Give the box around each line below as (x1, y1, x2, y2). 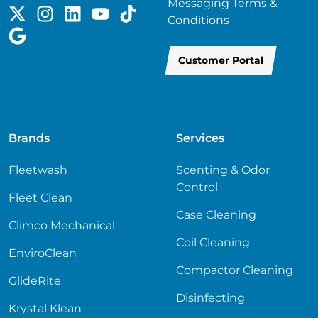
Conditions (168, 13, 229, 28)
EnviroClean (9, 246, 77, 261)
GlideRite (9, 274, 61, 288)
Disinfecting (176, 291, 245, 305)
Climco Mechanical (9, 219, 115, 233)
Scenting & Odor (176, 163, 270, 177)
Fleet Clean (9, 191, 72, 205)
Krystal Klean (9, 302, 82, 316)
